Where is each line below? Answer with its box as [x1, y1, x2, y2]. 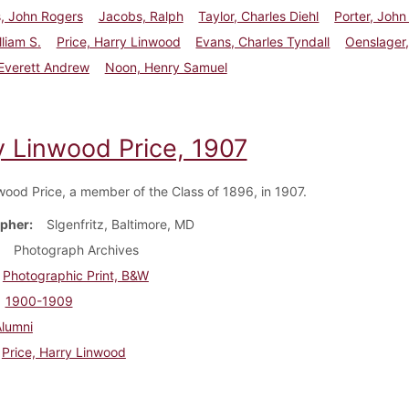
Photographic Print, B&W [2, 267, 149, 283]
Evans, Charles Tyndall [195, 33, 330, 49]
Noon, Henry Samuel [104, 58, 227, 75]
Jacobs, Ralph [98, 7, 184, 24]
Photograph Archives [13, 241, 139, 257]
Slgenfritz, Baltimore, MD [46, 215, 194, 232]
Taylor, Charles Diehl [198, 7, 320, 24]
